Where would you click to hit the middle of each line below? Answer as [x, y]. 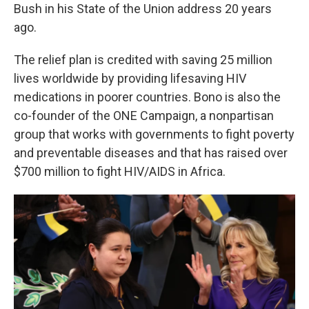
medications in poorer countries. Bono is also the [147, 97]
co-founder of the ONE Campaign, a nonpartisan [144, 115]
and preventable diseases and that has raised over [151, 152]
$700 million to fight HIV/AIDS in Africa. [120, 171]
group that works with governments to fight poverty [154, 134]
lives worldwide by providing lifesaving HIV [130, 78]
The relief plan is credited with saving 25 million [143, 59]
